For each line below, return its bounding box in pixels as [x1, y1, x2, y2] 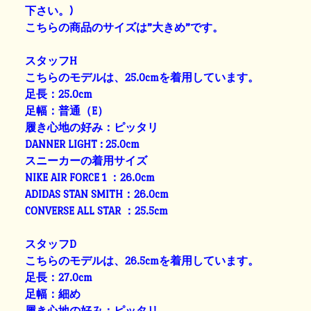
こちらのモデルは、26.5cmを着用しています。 [25, 254, 260, 267]
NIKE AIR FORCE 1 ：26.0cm [25, 171, 155, 183]
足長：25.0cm [25, 87, 93, 100]
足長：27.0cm [25, 271, 93, 283]
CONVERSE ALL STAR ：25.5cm [25, 204, 169, 217]
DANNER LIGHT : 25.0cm [25, 137, 140, 150]
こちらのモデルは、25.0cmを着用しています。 [25, 71, 260, 83]
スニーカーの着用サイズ [25, 154, 148, 167]
